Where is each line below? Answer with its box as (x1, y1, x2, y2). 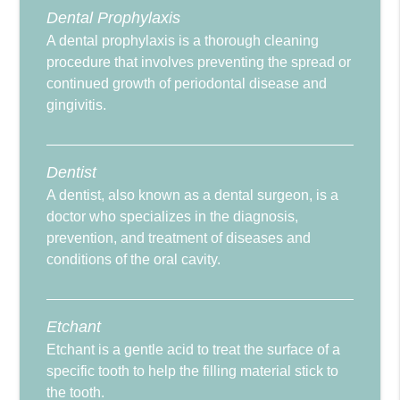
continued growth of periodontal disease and (46, 76, 328, 92)
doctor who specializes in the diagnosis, (46, 209, 299, 225)
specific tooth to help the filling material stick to (46, 363, 339, 379)
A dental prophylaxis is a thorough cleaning (46, 33, 320, 49)
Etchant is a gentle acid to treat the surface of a (46, 342, 341, 358)
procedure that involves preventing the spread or (46, 54, 352, 71)
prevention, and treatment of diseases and (46, 230, 312, 246)
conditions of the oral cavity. (46, 252, 221, 268)
